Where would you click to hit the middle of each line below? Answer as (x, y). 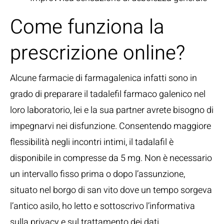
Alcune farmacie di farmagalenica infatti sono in (103, 78)
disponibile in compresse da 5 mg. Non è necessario (111, 158)
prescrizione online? (97, 53)
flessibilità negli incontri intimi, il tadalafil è (92, 142)
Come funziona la (87, 27)
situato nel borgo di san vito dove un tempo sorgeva (111, 190)
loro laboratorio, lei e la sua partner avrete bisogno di (112, 110)
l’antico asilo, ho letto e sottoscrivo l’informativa (102, 206)
